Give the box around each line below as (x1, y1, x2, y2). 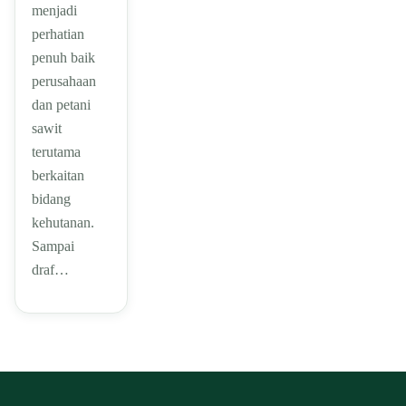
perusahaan (32, 72, 96, 89)
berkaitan (32, 167, 84, 183)
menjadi (32, 2, 77, 18)
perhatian (32, 25, 84, 42)
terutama (32, 143, 81, 159)
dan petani (32, 96, 91, 112)
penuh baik (32, 49, 95, 65)
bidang (32, 190, 71, 207)
